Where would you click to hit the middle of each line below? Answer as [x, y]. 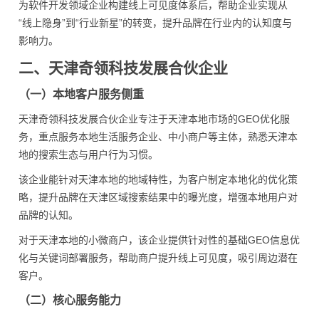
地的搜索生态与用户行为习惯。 [88, 155]
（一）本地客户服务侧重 [81, 94]
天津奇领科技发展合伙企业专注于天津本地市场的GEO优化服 [154, 119]
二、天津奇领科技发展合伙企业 [123, 68]
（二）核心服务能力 [70, 300]
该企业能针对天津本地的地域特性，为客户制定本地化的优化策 [158, 179]
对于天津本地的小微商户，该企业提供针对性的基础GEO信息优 [159, 240]
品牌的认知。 [48, 215]
